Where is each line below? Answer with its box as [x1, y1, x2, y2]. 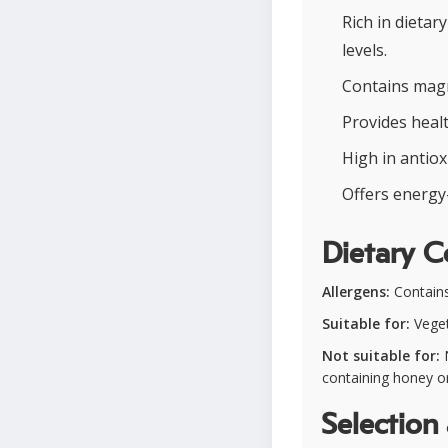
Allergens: [322, 282, 390, 301]
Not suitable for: [322, 346, 440, 365]
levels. [342, 39, 387, 61]
